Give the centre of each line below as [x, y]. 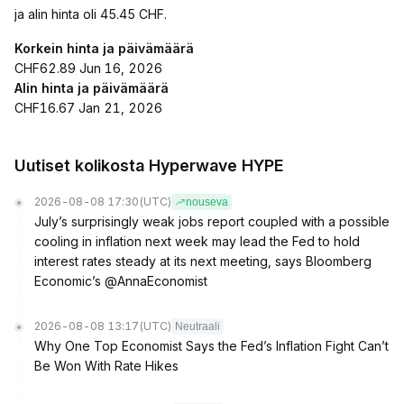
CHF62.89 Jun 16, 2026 [88, 68]
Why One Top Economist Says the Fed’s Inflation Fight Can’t [211, 346]
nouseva [207, 202]
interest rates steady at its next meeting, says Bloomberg [203, 261]
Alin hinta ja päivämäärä [92, 88]
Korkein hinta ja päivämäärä [104, 48]
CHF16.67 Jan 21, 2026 [88, 108]
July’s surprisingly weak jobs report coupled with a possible [212, 221]
